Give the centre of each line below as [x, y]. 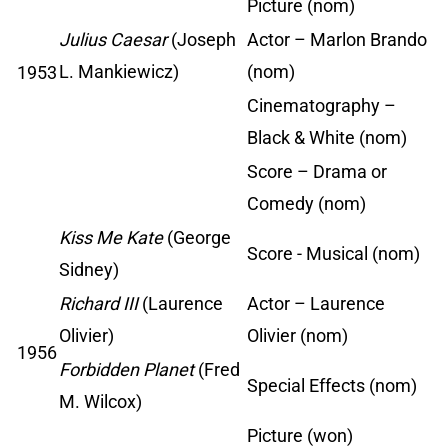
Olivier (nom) [297, 336]
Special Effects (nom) [332, 386]
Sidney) [89, 270]
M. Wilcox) [100, 402]
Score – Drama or [317, 172]
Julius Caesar [113, 40]
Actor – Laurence [316, 304]
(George [197, 238]
